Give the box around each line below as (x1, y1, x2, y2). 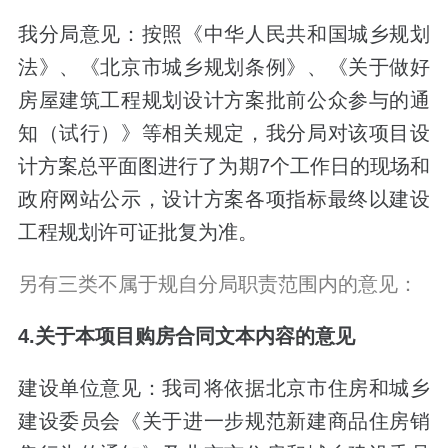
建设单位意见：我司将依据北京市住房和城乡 (17, 377, 431, 400)
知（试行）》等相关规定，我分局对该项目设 (17, 121, 431, 144)
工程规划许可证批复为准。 (17, 220, 258, 243)
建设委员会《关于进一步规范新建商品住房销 (17, 410, 431, 433)
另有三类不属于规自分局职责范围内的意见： (17, 272, 418, 295)
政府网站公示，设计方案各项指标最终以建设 (17, 187, 431, 210)
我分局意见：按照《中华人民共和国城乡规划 (17, 22, 431, 45)
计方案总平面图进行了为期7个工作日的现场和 (17, 154, 431, 177)
